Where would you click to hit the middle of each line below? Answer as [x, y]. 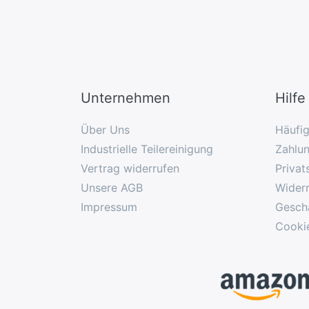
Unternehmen [126, 98]
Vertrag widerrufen [130, 168]
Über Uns [105, 129]
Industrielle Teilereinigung [147, 149]
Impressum [109, 207]
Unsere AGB [112, 187]
